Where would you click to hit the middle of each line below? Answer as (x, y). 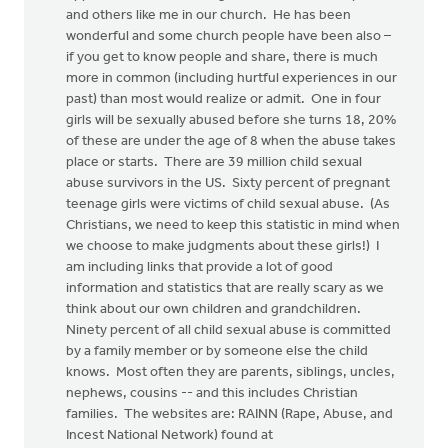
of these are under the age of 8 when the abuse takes (231, 141)
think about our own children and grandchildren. (215, 309)
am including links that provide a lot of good (199, 267)
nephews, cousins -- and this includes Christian (212, 393)
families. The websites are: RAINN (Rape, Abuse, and (229, 414)
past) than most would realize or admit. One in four (223, 99)
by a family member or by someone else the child (217, 351)
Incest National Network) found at (169, 435)
